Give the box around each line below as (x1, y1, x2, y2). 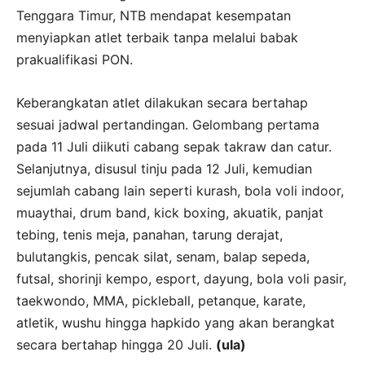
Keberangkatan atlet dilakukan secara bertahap (16, 95, 308, 112)
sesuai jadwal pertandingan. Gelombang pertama (16, 117, 319, 134)
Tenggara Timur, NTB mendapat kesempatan (16, 7, 291, 24)
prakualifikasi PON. (16, 51, 133, 68)
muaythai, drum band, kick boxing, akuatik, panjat (16, 204, 323, 222)
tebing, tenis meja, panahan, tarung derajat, (16, 226, 283, 244)
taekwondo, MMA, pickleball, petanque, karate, (16, 292, 306, 310)
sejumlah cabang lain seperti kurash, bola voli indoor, (16, 182, 344, 200)
